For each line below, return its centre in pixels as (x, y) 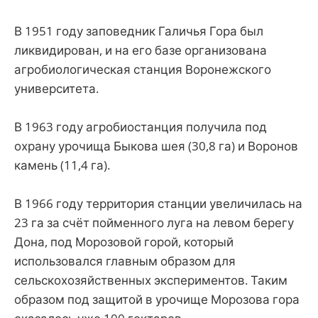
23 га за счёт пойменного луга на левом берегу (154, 223)
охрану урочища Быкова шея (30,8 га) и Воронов (156, 146)
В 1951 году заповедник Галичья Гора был (139, 31)
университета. (56, 88)
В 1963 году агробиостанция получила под (141, 127)
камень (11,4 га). (62, 165)
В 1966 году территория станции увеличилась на (158, 204)
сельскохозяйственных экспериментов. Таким (151, 280)
